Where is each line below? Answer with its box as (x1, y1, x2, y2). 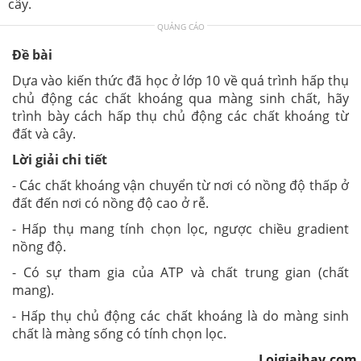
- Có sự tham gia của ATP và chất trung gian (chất (12, 263, 349, 281)
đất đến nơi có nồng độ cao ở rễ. (12, 193, 209, 212)
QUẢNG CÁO (156, 20, 205, 32)
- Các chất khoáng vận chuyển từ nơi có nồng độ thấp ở (12, 176, 349, 194)
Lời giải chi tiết (12, 150, 107, 168)
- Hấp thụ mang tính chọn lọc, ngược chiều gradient (12, 219, 349, 238)
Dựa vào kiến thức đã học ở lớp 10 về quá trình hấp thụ (12, 71, 349, 89)
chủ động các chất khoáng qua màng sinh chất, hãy (12, 89, 349, 107)
